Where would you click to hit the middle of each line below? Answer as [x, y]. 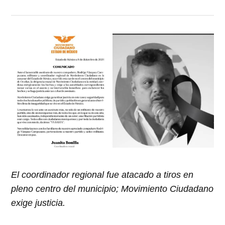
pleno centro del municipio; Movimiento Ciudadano [113, 189]
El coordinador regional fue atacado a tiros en [102, 175]
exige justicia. [38, 203]
